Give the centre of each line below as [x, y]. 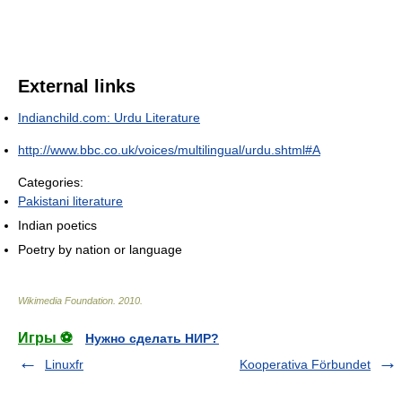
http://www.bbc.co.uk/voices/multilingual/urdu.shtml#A [169, 149]
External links [77, 86]
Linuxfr [64, 364]
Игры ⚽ [45, 337]
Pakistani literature [70, 201]
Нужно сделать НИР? [152, 338]
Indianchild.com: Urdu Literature [109, 117]
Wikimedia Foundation [66, 300]
